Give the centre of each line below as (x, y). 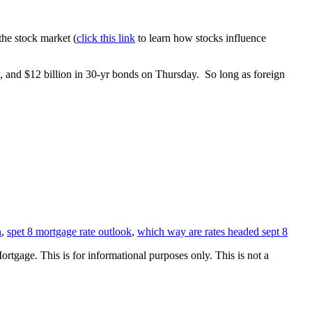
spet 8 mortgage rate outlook (69, 232)
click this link (106, 38)
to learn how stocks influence (201, 38)
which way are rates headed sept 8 (212, 232)
